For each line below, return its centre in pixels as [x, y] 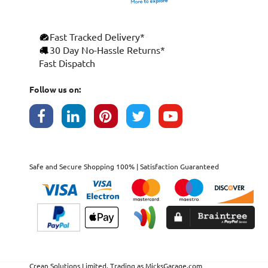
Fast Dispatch [67, 64]
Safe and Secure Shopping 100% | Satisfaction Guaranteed [124, 167]
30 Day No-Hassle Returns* [107, 51]
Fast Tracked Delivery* [97, 37]
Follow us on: [55, 90]
